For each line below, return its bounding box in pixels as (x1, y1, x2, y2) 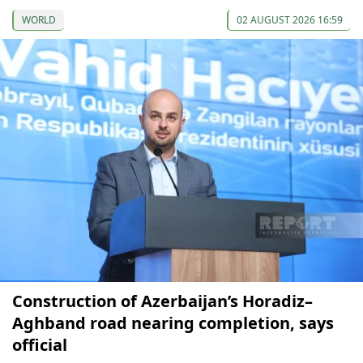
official (12, 333, 67, 356)
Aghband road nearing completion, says (12, 311, 334, 334)
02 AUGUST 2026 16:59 (237, 12, 343, 27)
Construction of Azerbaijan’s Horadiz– (12, 289, 313, 312)
